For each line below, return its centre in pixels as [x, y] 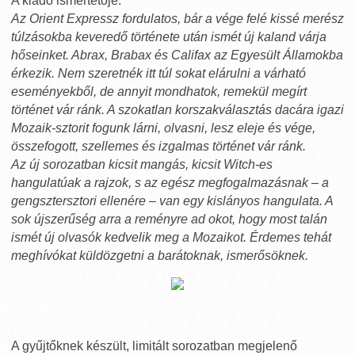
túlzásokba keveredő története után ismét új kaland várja [169, 37]
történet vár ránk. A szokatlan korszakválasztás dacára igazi [177, 110]
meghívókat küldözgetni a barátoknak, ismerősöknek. [160, 256]
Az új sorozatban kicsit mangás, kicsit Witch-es [142, 164]
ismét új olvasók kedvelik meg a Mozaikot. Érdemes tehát [171, 237]
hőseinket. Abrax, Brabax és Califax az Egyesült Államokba [177, 55]
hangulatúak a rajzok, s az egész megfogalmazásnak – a [170, 183]
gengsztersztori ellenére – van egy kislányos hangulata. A [172, 201]
